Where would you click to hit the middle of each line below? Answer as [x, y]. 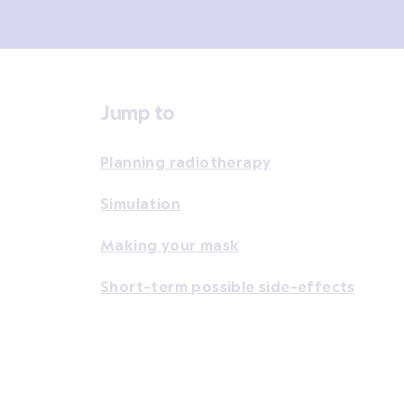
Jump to [138, 112]
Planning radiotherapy [186, 161]
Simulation [140, 203]
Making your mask [170, 244]
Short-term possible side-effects [228, 286]
